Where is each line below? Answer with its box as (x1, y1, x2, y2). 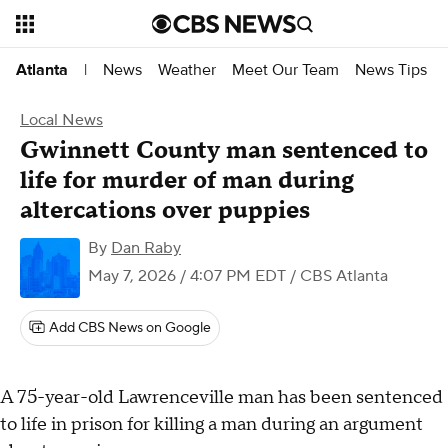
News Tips (355, 59, 427, 80)
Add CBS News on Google (49, 319, 211, 337)
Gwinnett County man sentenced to (20, 135, 428, 166)
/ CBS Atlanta (286, 266, 388, 286)
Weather (158, 59, 216, 80)
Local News (20, 110, 103, 130)
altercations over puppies (20, 195, 310, 226)
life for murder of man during (20, 165, 354, 196)
